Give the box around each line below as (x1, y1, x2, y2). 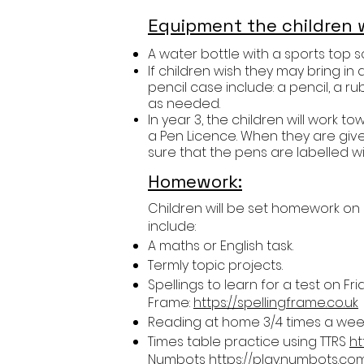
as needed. (148, 94, 223, 113)
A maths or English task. (148, 236, 297, 255)
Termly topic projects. (148, 256, 286, 275)
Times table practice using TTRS (148, 332, 349, 351)
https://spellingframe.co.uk (193, 293, 358, 312)
